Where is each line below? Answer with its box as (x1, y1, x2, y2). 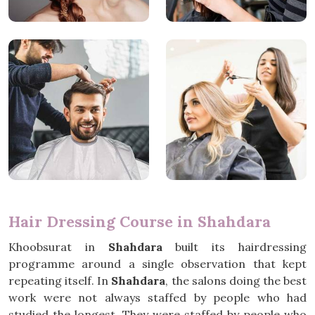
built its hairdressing (162, 240, 307, 254)
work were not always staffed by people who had (8, 290, 307, 304)
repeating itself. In (8, 274, 112, 288)
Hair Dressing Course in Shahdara (8, 212, 271, 231)
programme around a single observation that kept (8, 257, 307, 271)
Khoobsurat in (8, 240, 108, 254)
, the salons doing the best (165, 274, 307, 288)
